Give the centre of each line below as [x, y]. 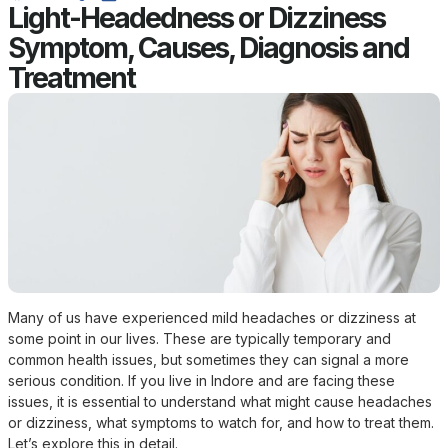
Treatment [71, 77]
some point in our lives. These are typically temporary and [199, 338]
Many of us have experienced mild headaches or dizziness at [212, 317]
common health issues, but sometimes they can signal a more [208, 359]
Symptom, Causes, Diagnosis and [208, 47]
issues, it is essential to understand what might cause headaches [220, 401]
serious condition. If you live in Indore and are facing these [201, 380]
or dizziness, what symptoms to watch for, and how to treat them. [221, 422]
